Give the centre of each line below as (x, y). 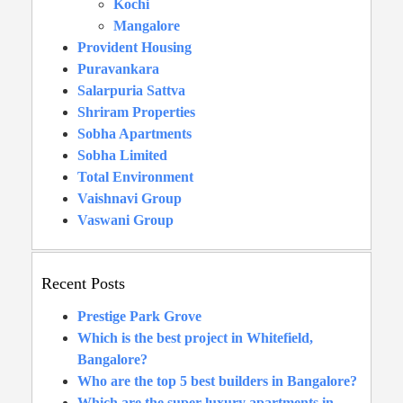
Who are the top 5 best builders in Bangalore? (217, 381)
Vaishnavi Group (130, 198)
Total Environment (135, 176)
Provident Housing (134, 47)
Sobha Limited (122, 155)
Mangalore (147, 25)
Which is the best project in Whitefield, (195, 337)
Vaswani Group (125, 219)
